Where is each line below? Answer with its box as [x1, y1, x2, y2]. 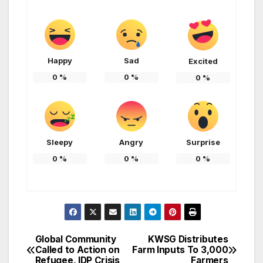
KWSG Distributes [148, 234, 228, 245]
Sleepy [46, 137, 73, 147]
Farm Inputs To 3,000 [132, 244, 228, 256]
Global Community [35, 234, 116, 245]
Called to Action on [35, 244, 120, 256]
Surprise [186, 137, 220, 147]
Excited [188, 56, 218, 66]
